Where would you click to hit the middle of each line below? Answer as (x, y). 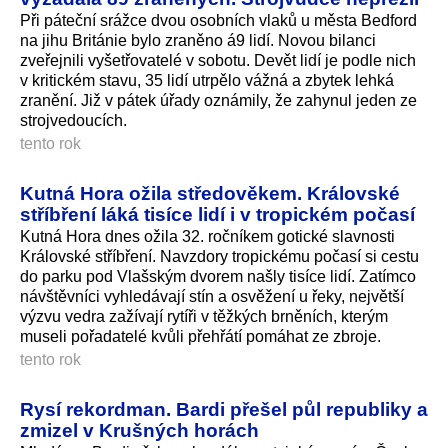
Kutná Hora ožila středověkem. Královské (210, 193)
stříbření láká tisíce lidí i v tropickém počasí (217, 214)
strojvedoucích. (73, 121)
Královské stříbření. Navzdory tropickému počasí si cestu (219, 256)
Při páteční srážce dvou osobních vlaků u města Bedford (218, 21)
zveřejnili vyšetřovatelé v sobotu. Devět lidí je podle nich (218, 61)
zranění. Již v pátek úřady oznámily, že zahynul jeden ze (218, 101)
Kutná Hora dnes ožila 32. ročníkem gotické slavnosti (207, 236)
